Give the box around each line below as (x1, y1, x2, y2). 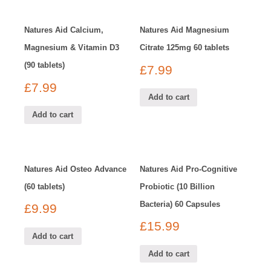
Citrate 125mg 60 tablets (140, 43, 230, 53)
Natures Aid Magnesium (140, 25, 230, 35)
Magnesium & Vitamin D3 (24, 43, 119, 53)
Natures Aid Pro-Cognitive (140, 164, 238, 174)
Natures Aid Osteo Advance (24, 164, 126, 174)
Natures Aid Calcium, (24, 25, 103, 35)
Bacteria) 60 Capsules (140, 199, 221, 209)
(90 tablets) (24, 60, 65, 70)
